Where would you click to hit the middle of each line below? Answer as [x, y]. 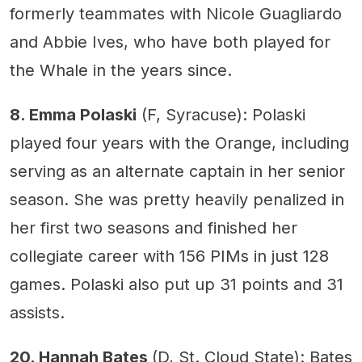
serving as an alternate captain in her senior [177, 171]
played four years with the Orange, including [179, 143]
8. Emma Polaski [73, 114]
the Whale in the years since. [121, 70]
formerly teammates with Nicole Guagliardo [176, 13]
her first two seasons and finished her [154, 227]
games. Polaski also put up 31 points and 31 [177, 284]
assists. [37, 312]
